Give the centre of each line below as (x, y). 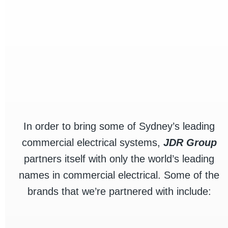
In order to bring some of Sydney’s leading (119, 126)
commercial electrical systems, (92, 143)
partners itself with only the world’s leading (119, 159)
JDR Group (190, 143)
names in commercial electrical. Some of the (119, 175)
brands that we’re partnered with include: (119, 192)
